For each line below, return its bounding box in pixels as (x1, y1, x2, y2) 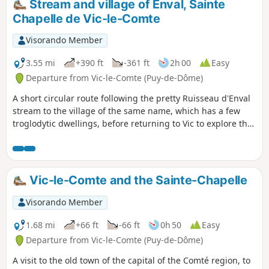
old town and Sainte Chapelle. (13, 130, 133, 142)
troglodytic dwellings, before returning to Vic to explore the (13, 118, 252, 130)
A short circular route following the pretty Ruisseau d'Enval (13, 92, 250, 104)
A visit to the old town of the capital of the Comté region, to (13, 255, 250, 267)
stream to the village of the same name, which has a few (13, 105, 240, 117)
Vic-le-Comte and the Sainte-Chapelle (26, 173, 247, 188)
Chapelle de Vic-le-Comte (13, 11, 160, 26)
